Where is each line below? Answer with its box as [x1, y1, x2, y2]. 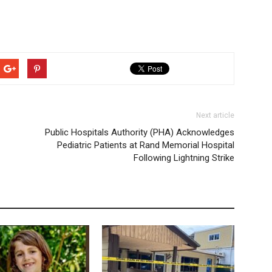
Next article [196, 111, 234, 120]
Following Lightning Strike [134, 152, 234, 163]
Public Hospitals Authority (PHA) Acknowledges [45, 127, 234, 138]
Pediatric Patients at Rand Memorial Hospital [57, 140, 234, 151]
